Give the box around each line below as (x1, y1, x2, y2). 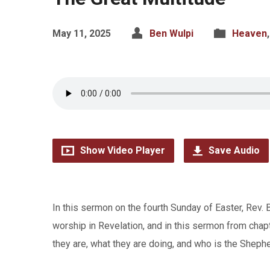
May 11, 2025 (52, 28, 111, 39)
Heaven (232, 28, 267, 39)
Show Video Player (78, 145, 165, 156)
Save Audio (206, 145, 260, 156)
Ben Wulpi (149, 28, 193, 39)
